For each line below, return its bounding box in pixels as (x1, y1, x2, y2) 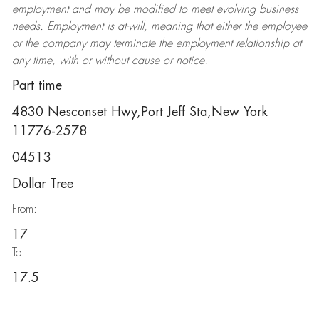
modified (132, 4, 175, 15)
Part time (11, 79, 62, 92)
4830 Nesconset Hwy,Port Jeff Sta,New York (11, 105, 268, 118)
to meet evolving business (174, 4, 298, 15)
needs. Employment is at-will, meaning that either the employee (11, 21, 307, 32)
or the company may (11, 38, 113, 49)
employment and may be (11, 4, 133, 15)
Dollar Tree (11, 177, 73, 190)
